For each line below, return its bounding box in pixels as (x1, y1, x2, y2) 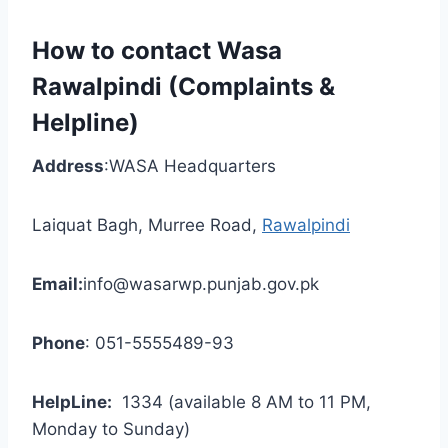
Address (32, 156, 104, 177)
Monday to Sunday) (32, 419, 190, 440)
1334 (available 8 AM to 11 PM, (112, 392, 371, 413)
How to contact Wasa (32, 36, 282, 66)
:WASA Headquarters (104, 156, 276, 177)
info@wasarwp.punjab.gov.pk (83, 274, 319, 295)
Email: (32, 274, 83, 295)
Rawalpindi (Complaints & (32, 72, 335, 102)
